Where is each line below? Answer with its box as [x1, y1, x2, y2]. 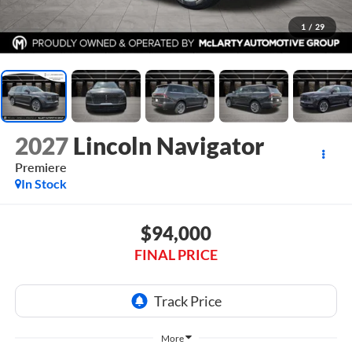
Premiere [14, 159, 67, 175]
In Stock [20, 176, 67, 192]
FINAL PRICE [134, 245, 218, 263]
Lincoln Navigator [72, 131, 264, 160]
